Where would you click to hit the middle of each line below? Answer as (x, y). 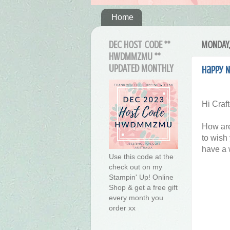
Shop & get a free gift (143, 188)
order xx (122, 208)
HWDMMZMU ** (135, 57)
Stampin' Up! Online (141, 177)
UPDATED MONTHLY (141, 69)
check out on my (136, 167)
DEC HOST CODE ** (140, 45)
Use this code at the (141, 157)
